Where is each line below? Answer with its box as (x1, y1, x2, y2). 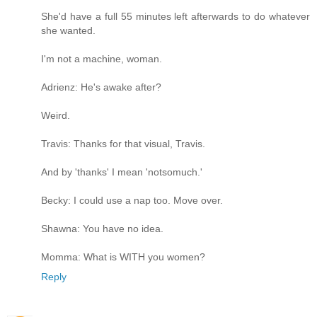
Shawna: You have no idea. (41, 223, 163, 235)
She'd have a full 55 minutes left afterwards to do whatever (41, 11, 310, 23)
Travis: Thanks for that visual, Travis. (41, 138, 205, 150)
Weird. (41, 110, 70, 122)
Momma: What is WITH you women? (41, 251, 205, 263)
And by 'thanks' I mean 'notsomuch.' (41, 166, 202, 178)
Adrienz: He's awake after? (41, 81, 161, 93)
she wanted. (41, 25, 96, 37)
